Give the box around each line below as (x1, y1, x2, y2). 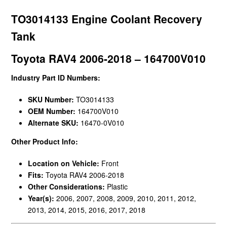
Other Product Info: (11, 136, 78, 146)
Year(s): (27, 193, 56, 203)
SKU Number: (27, 94, 76, 104)
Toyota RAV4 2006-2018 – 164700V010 (11, 50, 206, 66)
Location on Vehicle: (27, 158, 101, 168)
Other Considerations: (27, 181, 107, 192)
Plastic (106, 181, 128, 192)
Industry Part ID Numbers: (11, 72, 100, 83)
